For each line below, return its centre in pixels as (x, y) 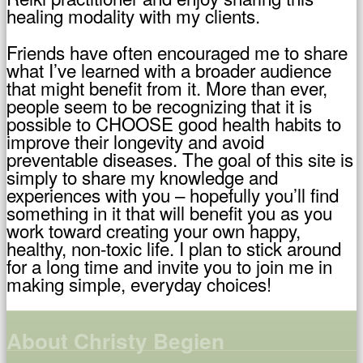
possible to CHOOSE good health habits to (174, 123)
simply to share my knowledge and (142, 176)
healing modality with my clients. (133, 16)
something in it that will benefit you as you (169, 212)
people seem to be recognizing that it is (159, 105)
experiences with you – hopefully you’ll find (173, 194)
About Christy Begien (115, 341)
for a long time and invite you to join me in (169, 265)
